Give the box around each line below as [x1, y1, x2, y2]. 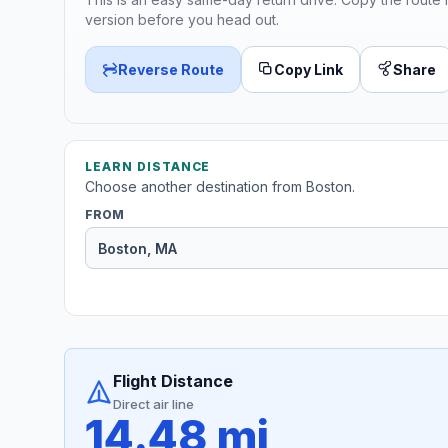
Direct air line [113, 396, 194, 413]
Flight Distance [113, 371, 233, 392]
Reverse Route [118, 60, 224, 78]
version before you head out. [85, 10, 279, 28]
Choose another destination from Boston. [85, 178, 355, 196]
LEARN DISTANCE [85, 159, 211, 175]
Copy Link [274, 60, 343, 78]
